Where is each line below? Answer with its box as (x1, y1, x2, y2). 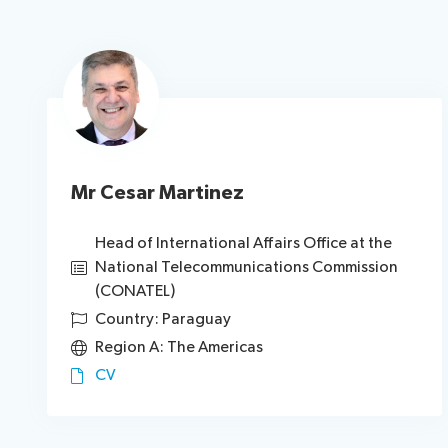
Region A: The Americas (95, 338, 263, 357)
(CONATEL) (95, 282, 175, 301)
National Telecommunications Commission (95, 258, 398, 277)
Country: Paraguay (95, 310, 231, 329)
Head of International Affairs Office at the (95, 234, 392, 253)
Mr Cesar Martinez (71, 181, 244, 205)
